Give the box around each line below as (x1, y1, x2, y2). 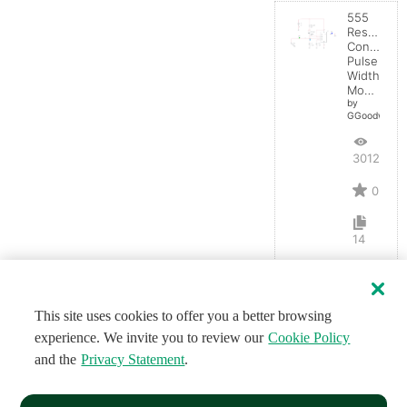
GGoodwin (346, 109, 392, 122)
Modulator (363, 82, 374, 97)
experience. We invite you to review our (35, 330, 264, 345)
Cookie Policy (268, 330, 351, 345)
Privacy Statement (81, 352, 185, 367)
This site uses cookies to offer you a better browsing (35, 308, 333, 323)
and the (35, 352, 77, 367)
